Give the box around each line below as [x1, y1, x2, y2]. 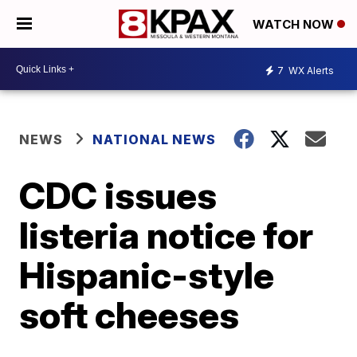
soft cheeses [19, 292, 240, 337]
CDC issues [19, 173, 218, 218]
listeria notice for [19, 213, 314, 257]
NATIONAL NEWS [92, 131, 217, 147]
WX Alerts [286, 64, 334, 76]
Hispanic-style [19, 253, 275, 297]
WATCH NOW [253, 17, 337, 33]
